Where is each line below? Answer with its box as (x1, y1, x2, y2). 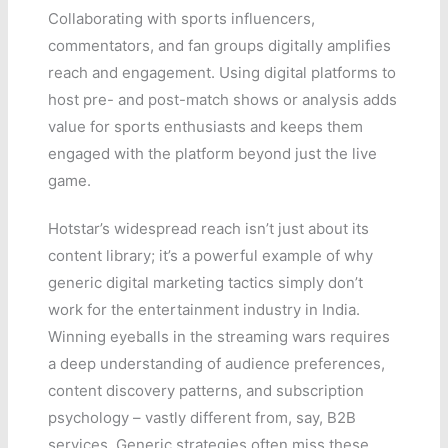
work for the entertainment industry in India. (48, 299, 361, 319)
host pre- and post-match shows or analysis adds (48, 89, 398, 109)
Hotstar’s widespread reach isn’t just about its (48, 218, 370, 238)
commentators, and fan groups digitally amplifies (48, 35, 392, 55)
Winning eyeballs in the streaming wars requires (48, 326, 391, 346)
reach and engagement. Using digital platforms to (48, 62, 397, 82)
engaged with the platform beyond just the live (48, 143, 378, 163)
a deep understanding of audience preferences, (48, 353, 386, 373)
